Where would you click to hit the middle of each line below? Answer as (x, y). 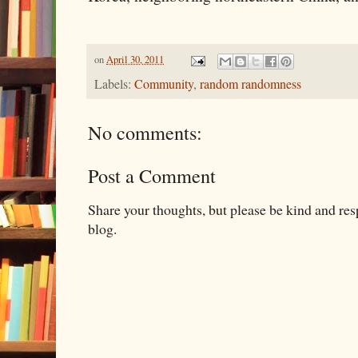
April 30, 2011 (135, 60)
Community (164, 84)
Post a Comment (152, 175)
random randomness (251, 84)
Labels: (114, 84)
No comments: (145, 132)
